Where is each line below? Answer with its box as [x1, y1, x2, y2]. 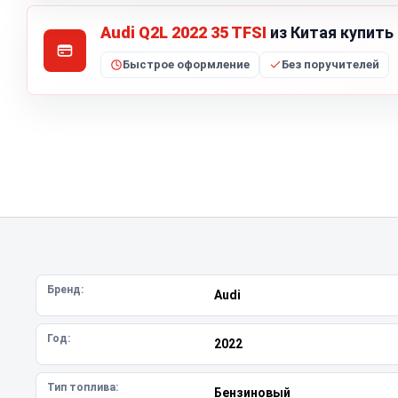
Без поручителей [282, 58, 379, 71]
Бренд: [47, 283, 84, 296]
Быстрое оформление [123, 58, 250, 71]
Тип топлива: [47, 381, 118, 394]
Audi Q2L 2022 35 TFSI [100, 23, 267, 42]
